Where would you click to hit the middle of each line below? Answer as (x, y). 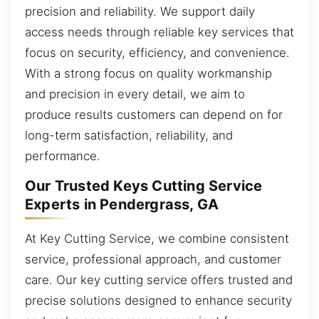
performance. (63, 156)
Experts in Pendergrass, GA (122, 205)
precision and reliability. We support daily (140, 11)
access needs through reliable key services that (159, 32)
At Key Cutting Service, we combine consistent (157, 238)
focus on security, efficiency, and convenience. (157, 52)
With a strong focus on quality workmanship (148, 73)
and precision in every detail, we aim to (135, 94)
